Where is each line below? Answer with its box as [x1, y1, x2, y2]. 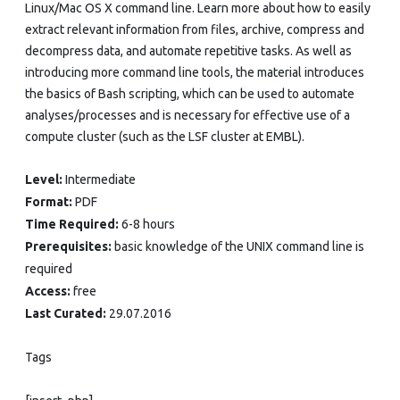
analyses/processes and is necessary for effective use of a [25, 107, 350, 122]
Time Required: [25, 216, 121, 231]
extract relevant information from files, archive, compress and [25, 21, 364, 37]
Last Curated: [25, 305, 109, 321]
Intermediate [65, 171, 136, 187]
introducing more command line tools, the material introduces [25, 64, 364, 79]
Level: [25, 171, 65, 187]
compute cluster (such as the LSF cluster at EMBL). [25, 129, 304, 144]
